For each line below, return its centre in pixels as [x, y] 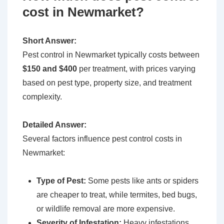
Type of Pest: [61, 181]
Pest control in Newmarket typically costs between [111, 55]
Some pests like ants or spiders [142, 181]
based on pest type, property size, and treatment [107, 83]
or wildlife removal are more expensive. [106, 209]
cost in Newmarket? [83, 12]
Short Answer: [49, 41]
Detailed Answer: [54, 125]
